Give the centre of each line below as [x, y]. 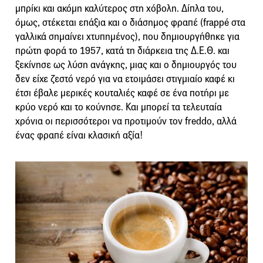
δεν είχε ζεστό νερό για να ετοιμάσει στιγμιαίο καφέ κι [125, 79]
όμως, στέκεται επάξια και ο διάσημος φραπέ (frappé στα [130, 22]
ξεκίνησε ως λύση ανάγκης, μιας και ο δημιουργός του [126, 65]
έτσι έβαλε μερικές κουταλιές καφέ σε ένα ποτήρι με [122, 93]
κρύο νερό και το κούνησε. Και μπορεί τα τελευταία [119, 107]
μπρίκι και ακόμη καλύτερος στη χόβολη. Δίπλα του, [119, 8]
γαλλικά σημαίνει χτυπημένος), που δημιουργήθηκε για [127, 36]
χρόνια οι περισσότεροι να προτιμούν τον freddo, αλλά [126, 121]
